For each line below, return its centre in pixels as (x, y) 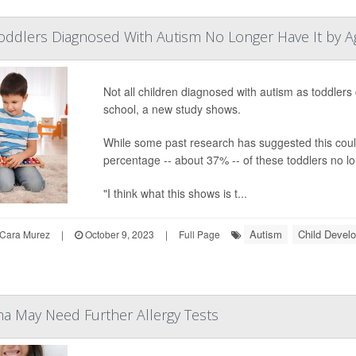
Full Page (199, 234)
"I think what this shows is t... (175, 193)
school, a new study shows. (172, 109)
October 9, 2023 (118, 234)
